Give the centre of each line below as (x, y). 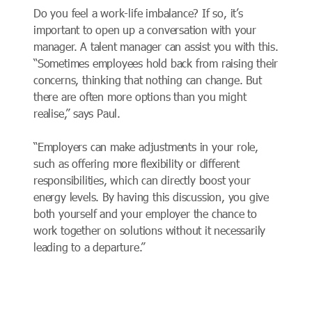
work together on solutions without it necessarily (150, 231)
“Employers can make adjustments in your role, (146, 147)
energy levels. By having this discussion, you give (151, 197)
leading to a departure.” (89, 247)
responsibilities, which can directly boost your (142, 180)
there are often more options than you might (140, 97)
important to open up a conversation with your (145, 30)
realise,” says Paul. (77, 114)
